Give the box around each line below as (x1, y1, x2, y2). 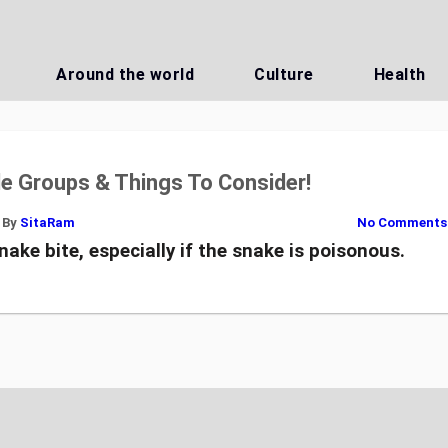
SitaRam (20, 215, 76, 230)
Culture (254, 65, 314, 84)
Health (373, 65, 426, 84)
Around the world (56, 65, 195, 84)
